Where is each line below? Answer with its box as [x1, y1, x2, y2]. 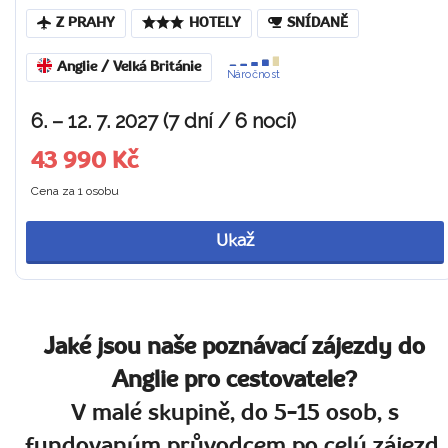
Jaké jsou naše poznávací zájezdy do [44, 336, 426, 359]
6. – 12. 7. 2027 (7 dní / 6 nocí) [31, 109, 296, 133]
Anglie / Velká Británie [57, 60, 201, 74]
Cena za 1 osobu [31, 184, 119, 198]
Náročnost [227, 67, 280, 81]
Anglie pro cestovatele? [112, 369, 358, 392]
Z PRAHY [56, 17, 115, 30]
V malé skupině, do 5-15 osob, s [71, 402, 399, 425]
